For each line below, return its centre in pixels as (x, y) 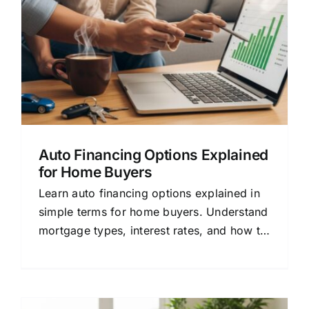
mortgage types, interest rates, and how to (153, 230)
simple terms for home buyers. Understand (153, 212)
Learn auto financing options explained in (149, 193)
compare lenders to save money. (127, 249)
